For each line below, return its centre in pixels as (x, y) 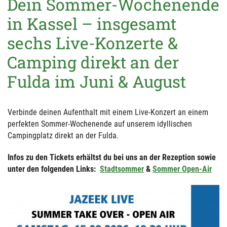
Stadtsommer (122, 169)
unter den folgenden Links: (54, 169)
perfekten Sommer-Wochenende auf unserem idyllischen (100, 124)
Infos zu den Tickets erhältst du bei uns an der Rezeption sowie (112, 157)
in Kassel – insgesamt (92, 24)
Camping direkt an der (93, 62)
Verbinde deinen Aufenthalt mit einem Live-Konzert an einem (108, 112)
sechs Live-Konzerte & (92, 43)
